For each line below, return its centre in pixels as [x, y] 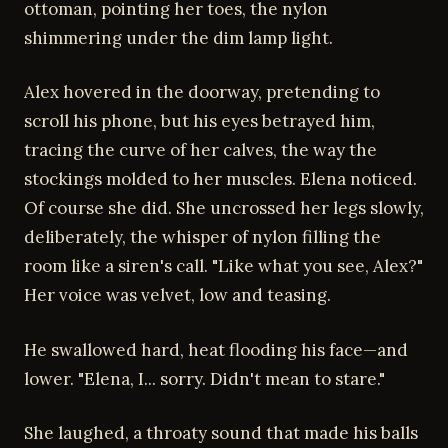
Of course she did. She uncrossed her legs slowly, [224, 208]
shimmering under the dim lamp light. [178, 37]
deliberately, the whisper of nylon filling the [202, 237]
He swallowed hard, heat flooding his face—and [216, 349]
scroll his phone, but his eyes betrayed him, [199, 121]
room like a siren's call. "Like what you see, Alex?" [223, 266]
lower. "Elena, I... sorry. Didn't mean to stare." [204, 378]
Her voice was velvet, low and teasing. [177, 295]
